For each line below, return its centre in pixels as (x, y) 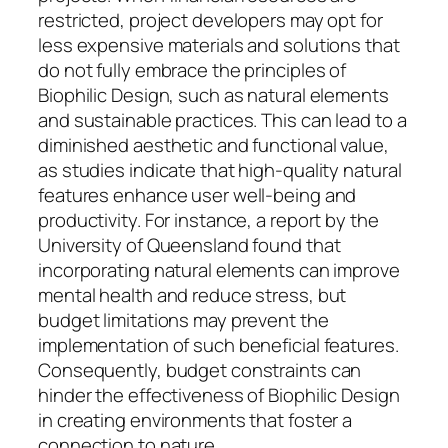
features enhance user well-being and (197, 195)
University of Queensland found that (189, 245)
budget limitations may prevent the (183, 320)
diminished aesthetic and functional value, (213, 145)
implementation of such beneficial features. (218, 345)
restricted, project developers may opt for (210, 20)
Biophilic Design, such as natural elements (213, 95)
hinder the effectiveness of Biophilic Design (219, 395)
